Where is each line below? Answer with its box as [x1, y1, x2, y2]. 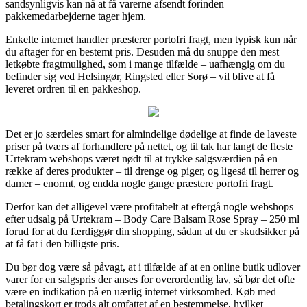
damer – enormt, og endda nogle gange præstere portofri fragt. [5, 177, 273, 189]
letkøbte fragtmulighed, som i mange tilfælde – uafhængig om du [5, 58, 285, 70]
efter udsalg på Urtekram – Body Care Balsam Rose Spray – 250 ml [5, 212, 299, 225]
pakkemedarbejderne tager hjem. [5, 10, 146, 22]
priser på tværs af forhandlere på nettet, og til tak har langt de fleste [5, 140, 293, 152]
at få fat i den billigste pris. [5, 237, 119, 249]
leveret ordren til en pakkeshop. [5, 82, 141, 95]
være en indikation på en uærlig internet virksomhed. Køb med [5, 285, 276, 297]
